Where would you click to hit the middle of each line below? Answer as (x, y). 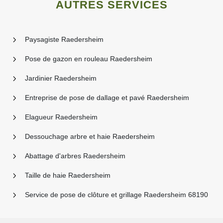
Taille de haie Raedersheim (68, 175)
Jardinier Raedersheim (61, 78)
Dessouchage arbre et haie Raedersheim (90, 136)
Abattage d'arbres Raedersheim (75, 156)
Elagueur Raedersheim (61, 117)
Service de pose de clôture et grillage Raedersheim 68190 (116, 195)
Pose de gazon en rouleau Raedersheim (89, 59)
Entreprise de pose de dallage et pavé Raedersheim (107, 98)
